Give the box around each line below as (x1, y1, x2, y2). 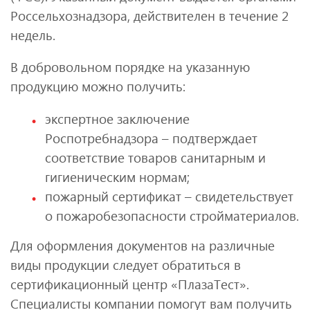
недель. (10, 26, 55, 44)
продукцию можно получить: (10, 77, 185, 95)
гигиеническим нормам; (45, 167, 190, 185)
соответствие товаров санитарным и (45, 148, 266, 166)
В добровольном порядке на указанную (10, 58, 250, 76)
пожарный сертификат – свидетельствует (45, 187, 293, 205)
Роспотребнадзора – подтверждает (45, 129, 257, 147)
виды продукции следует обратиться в (10, 255, 241, 273)
